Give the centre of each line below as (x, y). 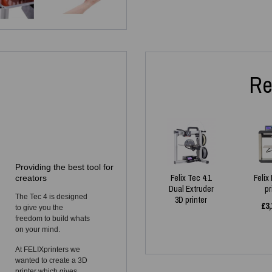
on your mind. (38, 229)
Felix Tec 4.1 (191, 178)
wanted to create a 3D (51, 260)
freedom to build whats (53, 218)
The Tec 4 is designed (51, 196)
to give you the (39, 207)
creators (31, 178)
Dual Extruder (191, 189)
